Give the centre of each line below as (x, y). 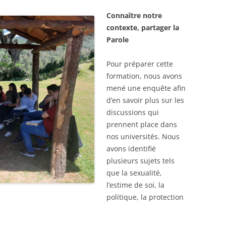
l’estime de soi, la (135, 185)
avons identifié (131, 148)
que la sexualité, (134, 173)
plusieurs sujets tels (140, 160)
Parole (119, 39)
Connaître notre (134, 15)
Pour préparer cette (140, 64)
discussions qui (133, 112)
